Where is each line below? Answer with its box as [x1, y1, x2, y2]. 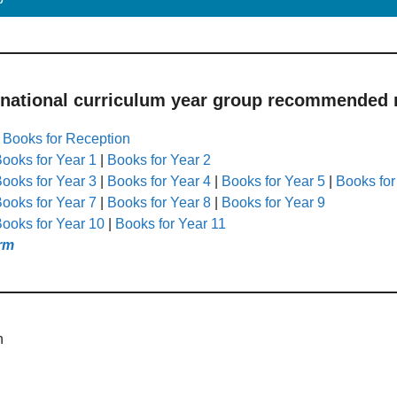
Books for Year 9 [222, 194, 325, 210]
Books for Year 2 [107, 152, 211, 167]
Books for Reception [3, 130, 130, 146]
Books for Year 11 [115, 215, 226, 231]
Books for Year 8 [107, 194, 211, 210]
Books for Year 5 [222, 173, 325, 189]
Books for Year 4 [107, 173, 211, 189]
